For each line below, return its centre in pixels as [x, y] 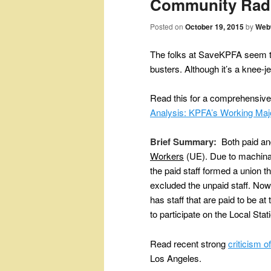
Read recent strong [189, 243]
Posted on [168, 27]
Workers [167, 156]
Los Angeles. [176, 258]
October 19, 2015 [214, 27]
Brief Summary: [183, 142]
